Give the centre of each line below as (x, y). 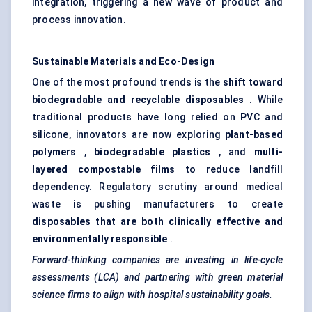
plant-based (253, 135)
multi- (268, 152)
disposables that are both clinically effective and (157, 222)
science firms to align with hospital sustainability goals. (153, 295)
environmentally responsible (100, 239)
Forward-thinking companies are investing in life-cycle (157, 260)
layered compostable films (104, 170)
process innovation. (79, 20)
